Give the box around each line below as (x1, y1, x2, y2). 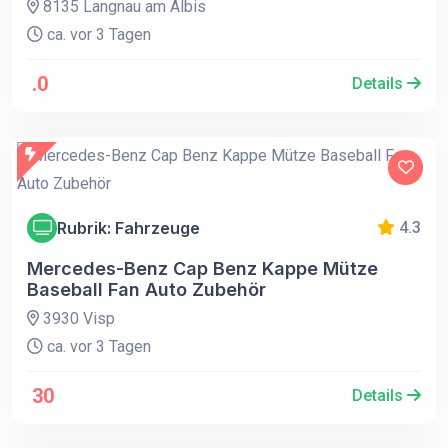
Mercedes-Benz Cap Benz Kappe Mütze (27, 258, 378, 279)
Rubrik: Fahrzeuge (57, 217, 200, 238)
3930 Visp (39, 309, 115, 328)
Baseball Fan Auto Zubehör (27, 279, 266, 300)
